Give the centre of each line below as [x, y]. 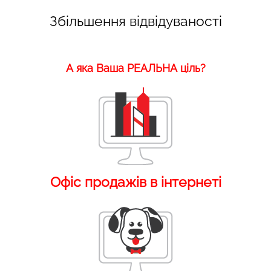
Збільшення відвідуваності [135, 21]
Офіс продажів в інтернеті [135, 182]
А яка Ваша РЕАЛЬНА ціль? [135, 68]
